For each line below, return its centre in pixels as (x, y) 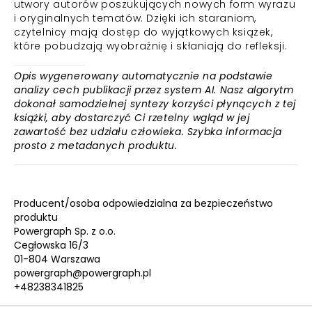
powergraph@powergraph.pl (83, 273)
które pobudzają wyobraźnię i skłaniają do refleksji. (151, 46)
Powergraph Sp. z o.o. (65, 231)
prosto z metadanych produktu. (96, 146)
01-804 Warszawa (57, 259)
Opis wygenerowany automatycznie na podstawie (143, 76)
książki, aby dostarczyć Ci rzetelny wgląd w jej (132, 118)
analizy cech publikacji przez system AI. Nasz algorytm (154, 90)
